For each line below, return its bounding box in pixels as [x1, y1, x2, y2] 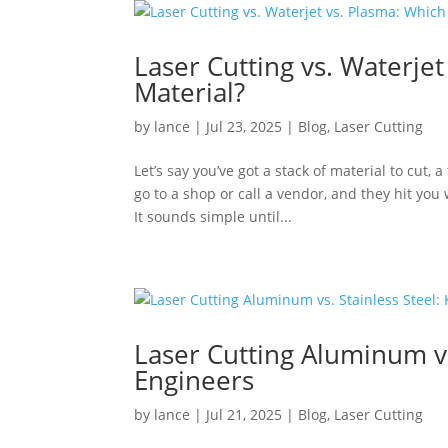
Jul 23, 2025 [206, 117, 283, 136]
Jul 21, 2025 [206, 405, 283, 424]
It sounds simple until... [134, 207, 293, 226]
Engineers [134, 362, 255, 398]
